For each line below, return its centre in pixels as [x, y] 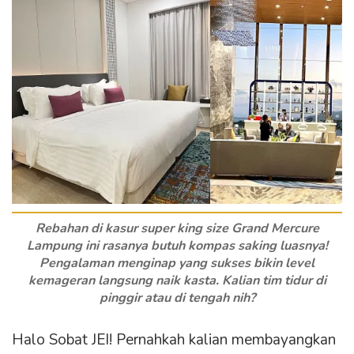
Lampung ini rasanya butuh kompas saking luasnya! [177, 246]
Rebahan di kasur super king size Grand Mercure [177, 229]
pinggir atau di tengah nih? [177, 298]
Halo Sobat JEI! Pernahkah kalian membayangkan [174, 340]
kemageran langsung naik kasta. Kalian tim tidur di [177, 281]
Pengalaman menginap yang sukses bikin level [177, 264]
